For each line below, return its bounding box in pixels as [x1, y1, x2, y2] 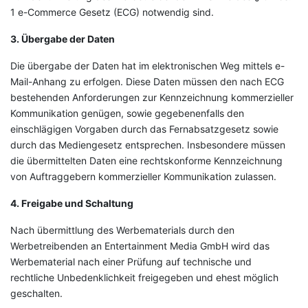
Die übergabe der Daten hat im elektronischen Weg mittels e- [10, 60, 285, 71]
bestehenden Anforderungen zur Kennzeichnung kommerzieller [10, 91, 294, 103]
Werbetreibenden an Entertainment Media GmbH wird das [10, 240, 269, 252]
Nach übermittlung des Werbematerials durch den [10, 224, 234, 236]
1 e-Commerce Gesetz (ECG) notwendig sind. [10, 6, 214, 18]
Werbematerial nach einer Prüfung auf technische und [10, 256, 252, 267]
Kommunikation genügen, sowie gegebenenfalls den [10, 107, 244, 119]
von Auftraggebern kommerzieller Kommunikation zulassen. [10, 170, 276, 182]
